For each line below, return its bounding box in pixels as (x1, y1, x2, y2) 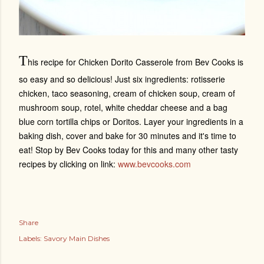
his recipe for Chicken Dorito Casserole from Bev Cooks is (28, 56, 243, 68)
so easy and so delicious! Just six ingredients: (19, 73, 191, 85)
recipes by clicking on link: (19, 158, 118, 170)
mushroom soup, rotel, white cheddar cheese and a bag (19, 101, 227, 114)
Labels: (19, 234, 42, 243)
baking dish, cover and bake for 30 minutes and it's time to (19, 130, 236, 142)
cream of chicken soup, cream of (113, 87, 235, 100)
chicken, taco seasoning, (19, 87, 113, 100)
